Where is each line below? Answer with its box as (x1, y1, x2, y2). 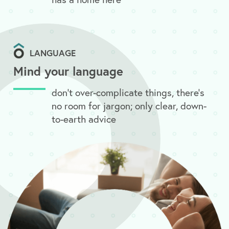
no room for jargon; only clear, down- (52, 99, 207, 112)
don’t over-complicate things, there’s (52, 86, 205, 99)
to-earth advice (52, 112, 117, 126)
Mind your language (13, 63, 123, 80)
